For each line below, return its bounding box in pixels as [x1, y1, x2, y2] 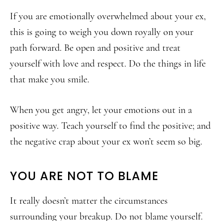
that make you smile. [10, 74, 89, 85]
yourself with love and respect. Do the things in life [10, 58, 206, 70]
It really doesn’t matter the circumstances [10, 195, 168, 207]
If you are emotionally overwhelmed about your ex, [10, 10, 206, 22]
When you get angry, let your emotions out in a [10, 104, 192, 116]
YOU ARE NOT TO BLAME [10, 168, 159, 184]
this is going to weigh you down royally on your [10, 26, 193, 38]
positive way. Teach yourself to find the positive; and [10, 120, 211, 132]
